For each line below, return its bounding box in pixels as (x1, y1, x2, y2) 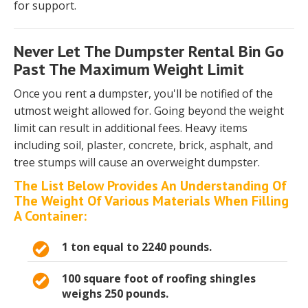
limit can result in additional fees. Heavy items (14, 120, 247, 136)
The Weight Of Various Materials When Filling (14, 192, 289, 210)
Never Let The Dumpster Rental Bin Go (14, 41, 284, 63)
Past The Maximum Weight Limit (14, 58, 244, 80)
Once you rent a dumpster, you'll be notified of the (14, 86, 273, 102)
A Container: (14, 207, 87, 225)
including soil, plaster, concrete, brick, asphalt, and (14, 137, 273, 153)
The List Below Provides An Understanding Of (14, 177, 287, 195)
